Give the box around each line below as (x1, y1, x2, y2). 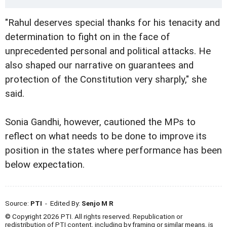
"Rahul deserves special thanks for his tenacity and (5, 17, 220, 29)
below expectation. (5, 159, 85, 171)
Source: (5, 199, 30, 208)
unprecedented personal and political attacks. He (5, 46, 211, 57)
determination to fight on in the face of (5, 31, 170, 43)
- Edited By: (42, 199, 82, 208)
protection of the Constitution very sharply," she (5, 74, 207, 86)
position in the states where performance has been (5, 145, 222, 157)
